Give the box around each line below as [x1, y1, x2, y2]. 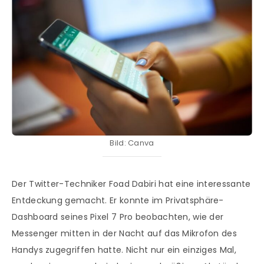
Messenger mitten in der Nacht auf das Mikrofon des [12, 227, 237, 240]
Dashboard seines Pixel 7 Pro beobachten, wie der [12, 211, 224, 223]
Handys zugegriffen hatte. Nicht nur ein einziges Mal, [12, 244, 236, 256]
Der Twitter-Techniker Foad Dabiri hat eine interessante [12, 178, 251, 190]
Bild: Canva [110, 137, 154, 149]
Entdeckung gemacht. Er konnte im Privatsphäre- [12, 194, 224, 207]
